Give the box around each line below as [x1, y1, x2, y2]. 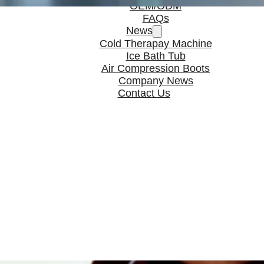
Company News [118, 75, 193, 87]
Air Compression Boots [101, 62, 210, 74]
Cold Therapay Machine [99, 38, 212, 49]
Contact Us [117, 87, 170, 99]
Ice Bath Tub [126, 50, 186, 62]
